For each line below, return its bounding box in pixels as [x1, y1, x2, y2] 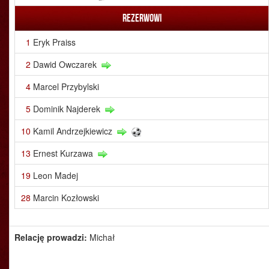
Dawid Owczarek [33, 58, 97, 70]
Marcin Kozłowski [33, 192, 99, 204]
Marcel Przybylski [33, 80, 99, 92]
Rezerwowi [122, 12, 162, 24]
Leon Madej [33, 169, 78, 181]
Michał [89, 231, 115, 243]
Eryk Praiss [33, 36, 76, 48]
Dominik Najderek [33, 103, 100, 115]
